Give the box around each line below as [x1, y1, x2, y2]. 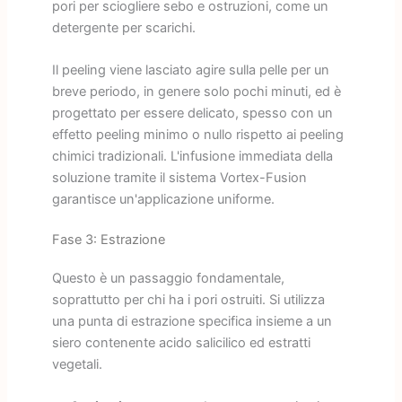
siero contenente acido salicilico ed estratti [51, 334, 310, 351]
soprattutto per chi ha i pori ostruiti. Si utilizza [51, 291, 325, 308]
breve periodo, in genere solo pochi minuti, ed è [51, 83, 341, 100]
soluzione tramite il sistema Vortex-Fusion [51, 170, 307, 187]
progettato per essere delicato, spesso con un [51, 105, 333, 122]
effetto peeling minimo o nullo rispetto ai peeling [51, 127, 344, 144]
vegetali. [51, 355, 102, 372]
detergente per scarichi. [51, 19, 196, 36]
